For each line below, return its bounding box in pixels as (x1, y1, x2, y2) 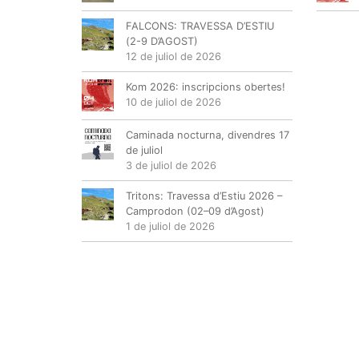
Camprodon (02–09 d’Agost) (126, 205, 264, 218)
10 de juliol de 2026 (126, 96, 221, 109)
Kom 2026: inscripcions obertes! (126, 81, 285, 94)
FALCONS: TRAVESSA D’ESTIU (126, 20, 275, 33)
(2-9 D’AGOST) (126, 35, 198, 48)
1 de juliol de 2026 (126, 220, 215, 233)
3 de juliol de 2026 (126, 159, 216, 172)
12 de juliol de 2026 (126, 50, 221, 63)
